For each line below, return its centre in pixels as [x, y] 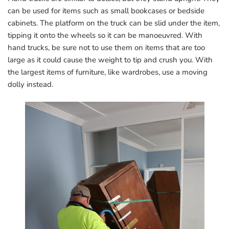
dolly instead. [30, 84]
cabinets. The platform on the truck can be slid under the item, [114, 23]
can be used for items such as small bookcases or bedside [106, 10]
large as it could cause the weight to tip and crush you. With [110, 60]
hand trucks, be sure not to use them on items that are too [106, 47]
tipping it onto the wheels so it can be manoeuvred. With [105, 35]
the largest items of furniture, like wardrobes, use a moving [108, 72]
